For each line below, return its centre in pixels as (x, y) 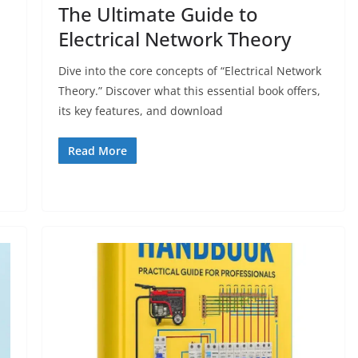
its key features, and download (140, 111)
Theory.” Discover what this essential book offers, (189, 91)
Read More (97, 151)
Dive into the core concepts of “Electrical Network (189, 71)
